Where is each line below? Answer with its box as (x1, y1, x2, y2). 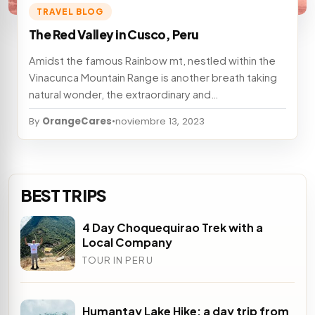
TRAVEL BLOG (37, 6, 104, 17)
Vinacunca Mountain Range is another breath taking (29, 70, 277, 84)
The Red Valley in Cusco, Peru (29, 27, 199, 43)
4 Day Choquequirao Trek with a (82, 219, 263, 235)
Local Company (82, 234, 172, 250)
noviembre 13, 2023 (115, 114, 205, 128)
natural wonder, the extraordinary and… (29, 87, 219, 101)
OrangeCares (42, 114, 112, 128)
